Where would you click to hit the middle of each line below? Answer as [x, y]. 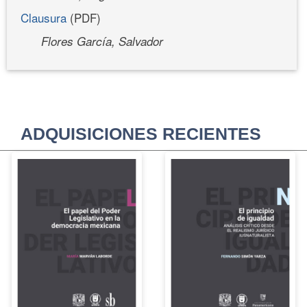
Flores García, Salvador [102, 41]
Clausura [44, 17]
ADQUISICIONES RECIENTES [141, 133]
